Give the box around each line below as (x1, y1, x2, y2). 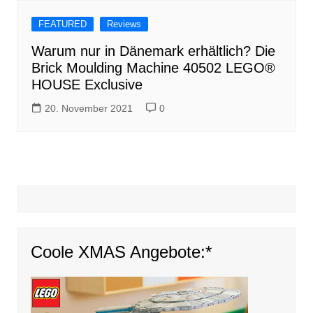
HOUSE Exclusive (31, 76, 143, 92)
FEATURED (38, 18, 87, 29)
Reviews (106, 18, 141, 29)
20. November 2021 (44, 102, 133, 114)
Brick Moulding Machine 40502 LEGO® (31, 59, 275, 75)
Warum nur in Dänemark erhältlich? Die (31, 43, 275, 59)
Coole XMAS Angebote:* (30, 242, 212, 261)
